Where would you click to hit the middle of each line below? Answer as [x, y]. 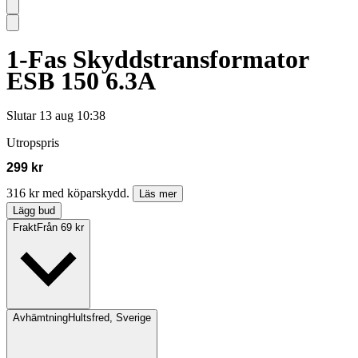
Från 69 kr [60, 228]
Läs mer [158, 194]
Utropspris [33, 143]
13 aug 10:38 [72, 116]
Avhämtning [40, 318]
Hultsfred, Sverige [109, 318]
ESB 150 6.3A [81, 80]
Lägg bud [34, 211]
